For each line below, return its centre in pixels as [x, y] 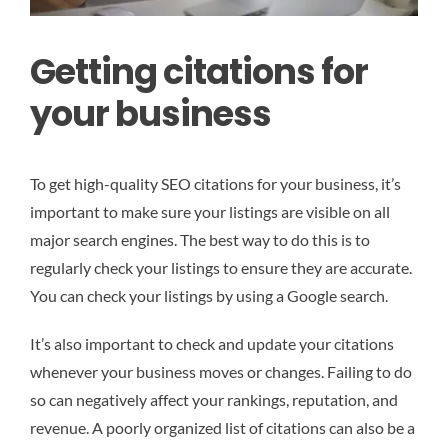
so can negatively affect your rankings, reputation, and [214, 400]
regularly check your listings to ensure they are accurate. [221, 268]
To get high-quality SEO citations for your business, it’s [215, 184]
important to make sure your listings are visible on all [210, 212]
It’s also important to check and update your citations [212, 344]
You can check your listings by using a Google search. [209, 296]
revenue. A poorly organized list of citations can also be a [222, 428]
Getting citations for [199, 71]
